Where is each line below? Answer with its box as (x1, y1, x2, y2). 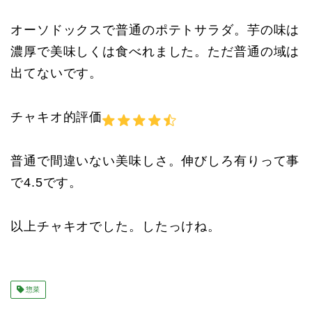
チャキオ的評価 (10, 110, 103, 125)
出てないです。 (10, 66, 103, 81)
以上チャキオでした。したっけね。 (10, 219, 221, 234)
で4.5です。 (10, 175, 83, 190)
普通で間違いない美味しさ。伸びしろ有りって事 (10, 154, 300, 169)
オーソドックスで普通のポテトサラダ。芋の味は (10, 23, 300, 38)
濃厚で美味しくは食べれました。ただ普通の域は (10, 45, 300, 59)
